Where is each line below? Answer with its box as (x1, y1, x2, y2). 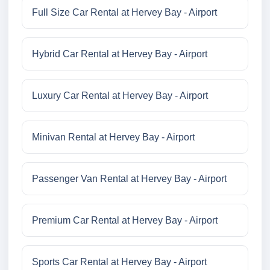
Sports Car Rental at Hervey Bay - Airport (32, 257, 207, 268)
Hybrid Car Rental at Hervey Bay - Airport (32, 49, 207, 60)
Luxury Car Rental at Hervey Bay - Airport (32, 90, 208, 101)
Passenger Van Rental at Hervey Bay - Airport (32, 174, 227, 184)
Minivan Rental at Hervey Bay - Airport (32, 132, 195, 143)
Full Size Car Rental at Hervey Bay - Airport (32, 7, 217, 18)
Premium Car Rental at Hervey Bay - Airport (32, 215, 218, 226)
